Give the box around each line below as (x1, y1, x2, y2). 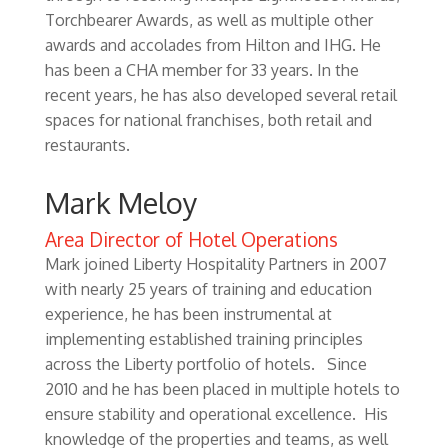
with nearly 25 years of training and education (44, 279, 372, 299)
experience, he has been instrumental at (44, 304, 332, 324)
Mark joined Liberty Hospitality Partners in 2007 (44, 254, 387, 274)
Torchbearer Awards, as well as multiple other (44, 10, 373, 30)
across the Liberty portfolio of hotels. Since (44, 354, 367, 374)
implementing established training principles (44, 329, 363, 349)
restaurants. (44, 135, 130, 155)
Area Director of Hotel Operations (44, 227, 338, 251)
